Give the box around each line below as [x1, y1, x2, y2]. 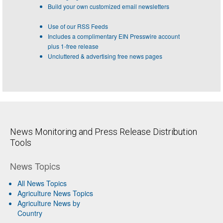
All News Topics [17, 178, 67, 188]
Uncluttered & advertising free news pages [48, 51, 162, 60]
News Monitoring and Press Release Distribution [10, 126, 197, 137]
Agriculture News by [17, 198, 80, 208]
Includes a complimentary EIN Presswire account [48, 31, 180, 40]
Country [17, 208, 42, 218]
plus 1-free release [48, 41, 99, 50]
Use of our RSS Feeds [48, 21, 108, 30]
